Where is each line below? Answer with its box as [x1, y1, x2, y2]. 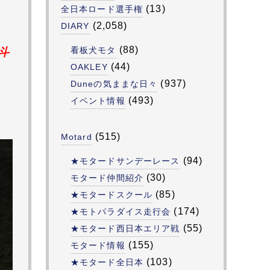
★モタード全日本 [71, 257, 143, 268]
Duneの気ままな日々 [71, 79, 158, 89]
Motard [61, 132, 92, 142]
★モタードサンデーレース [71, 156, 180, 166]
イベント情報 [71, 96, 125, 106]
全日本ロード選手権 [61, 4, 143, 14]
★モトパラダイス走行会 [71, 207, 171, 217]
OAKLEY [71, 62, 108, 72]
